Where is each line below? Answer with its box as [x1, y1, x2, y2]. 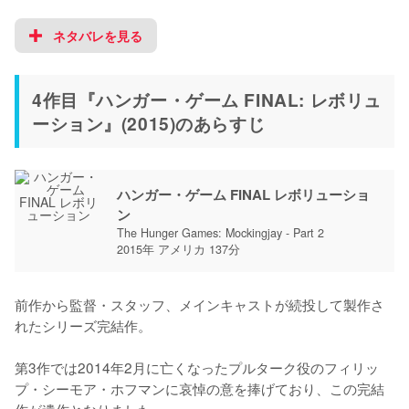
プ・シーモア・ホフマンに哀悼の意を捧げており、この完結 [15, 377, 384, 398]
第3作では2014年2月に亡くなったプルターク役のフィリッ [15, 356, 379, 377]
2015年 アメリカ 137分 [117, 240, 240, 257]
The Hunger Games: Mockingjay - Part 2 [117, 224, 324, 241]
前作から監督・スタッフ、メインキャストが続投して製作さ [15, 293, 384, 314]
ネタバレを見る [53, 26, 142, 45]
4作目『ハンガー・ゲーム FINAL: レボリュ [32, 86, 382, 112]
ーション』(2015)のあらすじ [32, 110, 266, 136]
